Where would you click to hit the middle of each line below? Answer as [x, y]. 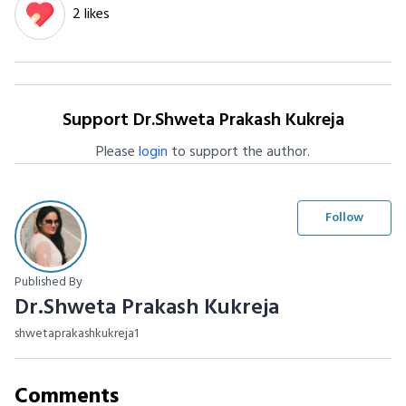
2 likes [91, 15]
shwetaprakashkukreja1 [77, 334]
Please [117, 153]
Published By [48, 283]
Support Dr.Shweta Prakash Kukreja [203, 121]
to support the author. [239, 153]
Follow [344, 218]
